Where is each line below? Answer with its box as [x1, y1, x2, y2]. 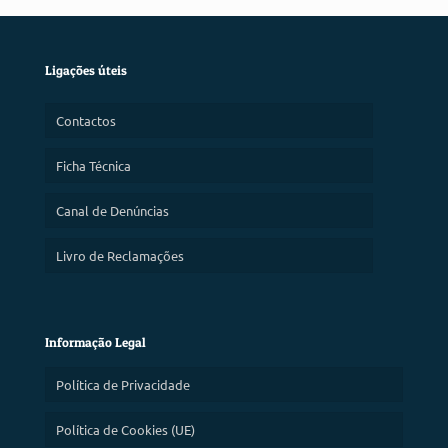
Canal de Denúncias [56, 201, 169, 219]
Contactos [56, 111, 116, 129]
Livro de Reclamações [56, 246, 184, 264]
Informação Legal [45, 333, 146, 350]
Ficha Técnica [56, 156, 131, 174]
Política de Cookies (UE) [56, 420, 195, 438]
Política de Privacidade [56, 375, 190, 393]
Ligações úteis [45, 61, 127, 78]
